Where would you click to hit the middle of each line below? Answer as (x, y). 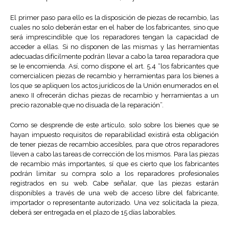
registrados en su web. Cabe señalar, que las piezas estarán (114, 184)
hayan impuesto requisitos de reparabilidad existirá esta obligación (114, 135)
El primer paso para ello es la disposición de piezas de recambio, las (114, 18)
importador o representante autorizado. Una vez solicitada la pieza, (114, 203)
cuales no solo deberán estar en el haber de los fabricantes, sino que (114, 28)
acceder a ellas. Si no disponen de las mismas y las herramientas (114, 47)
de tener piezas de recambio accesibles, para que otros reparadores (114, 145)
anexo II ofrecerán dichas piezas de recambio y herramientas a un (114, 96)
